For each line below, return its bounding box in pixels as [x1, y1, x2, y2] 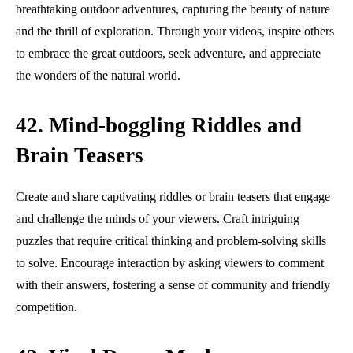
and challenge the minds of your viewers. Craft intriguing [16, 211, 299, 225]
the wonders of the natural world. [16, 68, 180, 82]
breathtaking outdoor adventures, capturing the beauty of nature [16, 2, 330, 16]
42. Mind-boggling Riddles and [16, 113, 302, 137]
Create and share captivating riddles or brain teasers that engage [16, 189, 330, 203]
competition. [16, 299, 77, 314]
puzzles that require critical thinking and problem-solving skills [16, 233, 326, 247]
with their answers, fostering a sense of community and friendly [16, 277, 330, 292]
